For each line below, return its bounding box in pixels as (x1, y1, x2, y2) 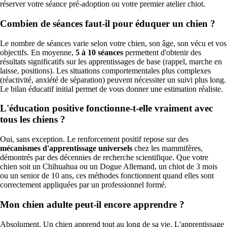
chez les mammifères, (132, 144, 203, 153)
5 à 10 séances (75, 48, 123, 57)
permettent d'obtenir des (123, 48, 201, 57)
